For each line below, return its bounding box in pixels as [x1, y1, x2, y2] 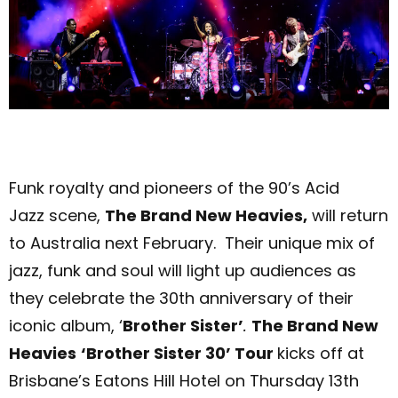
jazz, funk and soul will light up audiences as [9, 259, 356, 282]
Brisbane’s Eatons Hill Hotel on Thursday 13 [9, 369, 343, 392]
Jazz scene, [9, 203, 105, 227]
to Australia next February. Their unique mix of [9, 231, 375, 254]
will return [307, 203, 388, 227]
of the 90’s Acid [212, 176, 339, 199]
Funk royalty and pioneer [9, 176, 204, 199]
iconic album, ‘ [9, 314, 123, 337]
